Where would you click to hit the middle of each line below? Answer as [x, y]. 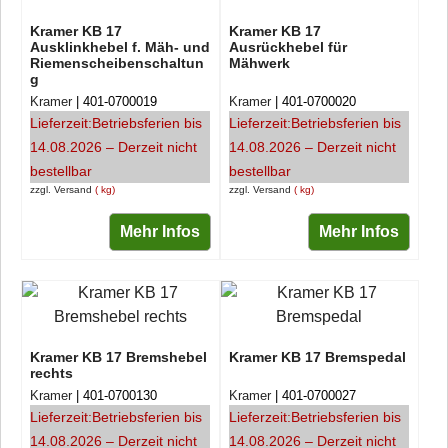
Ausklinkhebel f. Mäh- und [120, 47]
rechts [51, 373]
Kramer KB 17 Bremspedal [317, 357]
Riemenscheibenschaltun [117, 63]
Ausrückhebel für [287, 47]
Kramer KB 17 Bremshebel [118, 357]
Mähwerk [259, 63]
